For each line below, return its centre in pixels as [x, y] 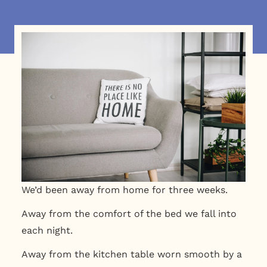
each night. [47, 230]
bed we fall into [200, 213]
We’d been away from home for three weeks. [126, 190]
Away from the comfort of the [91, 213]
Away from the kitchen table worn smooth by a [131, 254]
